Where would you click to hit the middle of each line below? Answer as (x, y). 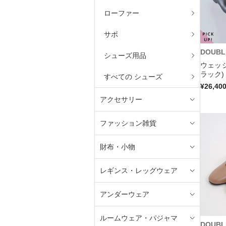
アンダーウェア (125, 194)
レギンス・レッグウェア (139, 170)
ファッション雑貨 (128, 123)
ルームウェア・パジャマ (139, 218)
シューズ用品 (125, 55)
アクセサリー (121, 99)
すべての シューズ (133, 76)
